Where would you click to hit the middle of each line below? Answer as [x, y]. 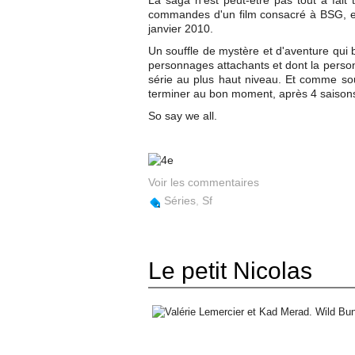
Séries [180, 200]
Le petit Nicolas [230, 271]
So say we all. [183, 116]
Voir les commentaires [204, 182]
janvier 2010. [181, 29]
